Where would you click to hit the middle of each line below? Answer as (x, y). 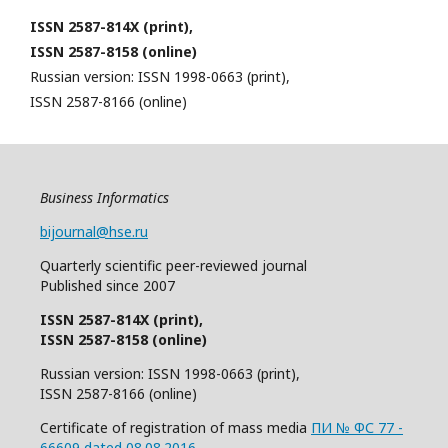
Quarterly (70, 265)
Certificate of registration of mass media (175, 427)
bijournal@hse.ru (94, 231)
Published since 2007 (107, 285)
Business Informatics (104, 197)
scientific (133, 265)
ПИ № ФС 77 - (357, 427)
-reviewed (228, 265)
